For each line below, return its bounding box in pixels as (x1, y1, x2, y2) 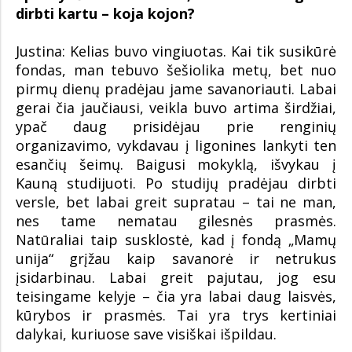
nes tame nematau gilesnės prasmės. (16, 211, 336, 231)
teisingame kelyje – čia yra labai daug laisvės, (16, 287, 336, 306)
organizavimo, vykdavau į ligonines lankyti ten (16, 136, 336, 156)
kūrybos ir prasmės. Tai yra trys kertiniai (16, 306, 336, 325)
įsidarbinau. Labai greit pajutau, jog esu (16, 268, 336, 288)
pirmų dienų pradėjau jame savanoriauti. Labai (16, 79, 336, 99)
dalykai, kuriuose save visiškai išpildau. (16, 324, 277, 344)
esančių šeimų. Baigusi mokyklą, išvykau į (16, 155, 336, 174)
